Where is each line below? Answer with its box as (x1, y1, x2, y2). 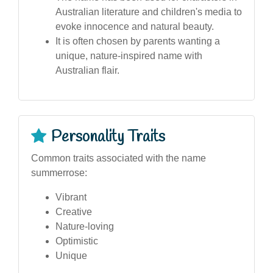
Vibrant (55, 191, 87, 202)
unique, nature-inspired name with (55, 50, 202, 61)
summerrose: (31, 167, 87, 178)
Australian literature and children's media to (55, 6, 242, 17)
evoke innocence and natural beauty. (55, 21, 214, 32)
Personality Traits (51, 126, 165, 147)
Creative (55, 206, 92, 217)
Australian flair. (55, 65, 119, 76)
